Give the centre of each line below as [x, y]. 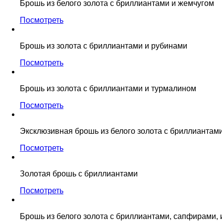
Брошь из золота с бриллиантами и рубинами [104, 46]
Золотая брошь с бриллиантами [79, 173]
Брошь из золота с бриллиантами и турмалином [108, 88]
